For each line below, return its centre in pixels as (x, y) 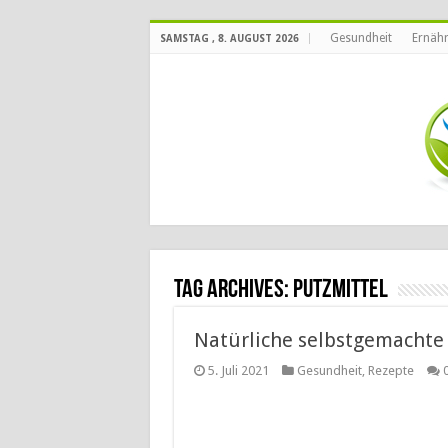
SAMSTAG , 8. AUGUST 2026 (229, 38)
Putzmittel (340, 290)
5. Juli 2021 (238, 370)
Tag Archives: (233, 290)
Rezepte (390, 370)
